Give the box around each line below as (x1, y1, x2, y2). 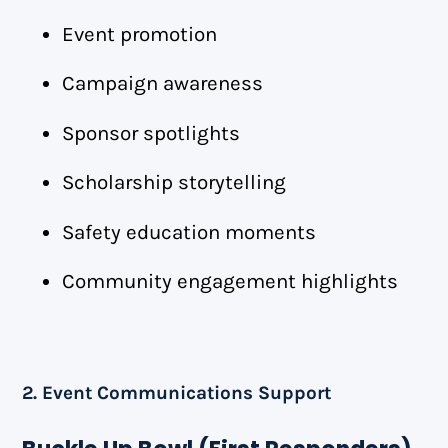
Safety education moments (62, 219, 317, 244)
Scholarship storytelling (62, 170, 287, 195)
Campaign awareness (62, 71, 264, 96)
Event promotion (62, 21, 218, 46)
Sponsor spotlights (62, 120, 241, 145)
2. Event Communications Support (22, 381, 332, 404)
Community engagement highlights (62, 269, 399, 294)
